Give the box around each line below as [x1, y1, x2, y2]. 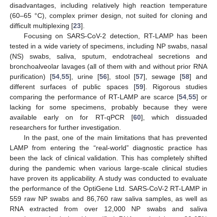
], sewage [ [143, 73, 182, 81]
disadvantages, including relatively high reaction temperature [10, 1, 207, 10]
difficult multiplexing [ [10, 22, 73, 30]
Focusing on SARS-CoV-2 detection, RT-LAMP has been [23, 32, 207, 40]
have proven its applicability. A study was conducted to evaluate [10, 174, 207, 183]
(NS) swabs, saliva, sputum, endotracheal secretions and [10, 52, 207, 61]
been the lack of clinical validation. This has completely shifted [10, 154, 207, 162]
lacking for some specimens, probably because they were [10, 103, 207, 111]
